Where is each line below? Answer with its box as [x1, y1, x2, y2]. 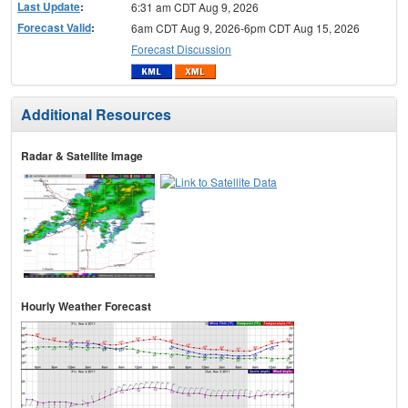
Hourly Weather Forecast [21, 298, 151, 315]
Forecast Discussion [130, 40, 231, 56]
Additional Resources [21, 104, 171, 126]
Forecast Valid [17, 18, 91, 36]
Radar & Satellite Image [21, 148, 143, 165]
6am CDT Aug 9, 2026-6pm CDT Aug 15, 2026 [130, 19, 360, 36]
